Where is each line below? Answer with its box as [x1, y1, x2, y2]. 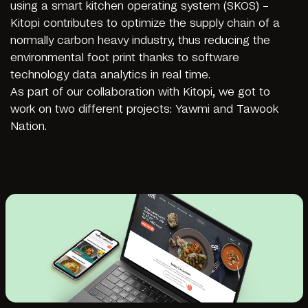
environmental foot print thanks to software [10, 52, 239, 63]
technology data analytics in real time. [10, 69, 210, 80]
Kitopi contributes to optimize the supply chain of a [10, 17, 280, 29]
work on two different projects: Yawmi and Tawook [10, 103, 278, 115]
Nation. [10, 120, 47, 132]
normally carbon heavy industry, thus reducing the [10, 34, 270, 46]
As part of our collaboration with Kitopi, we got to [10, 86, 270, 98]
